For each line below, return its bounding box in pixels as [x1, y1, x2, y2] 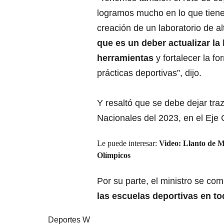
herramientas [97, 52, 156, 63]
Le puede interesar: [97, 138, 159, 147]
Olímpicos [97, 150, 130, 159]
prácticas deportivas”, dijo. [97, 67, 201, 78]
